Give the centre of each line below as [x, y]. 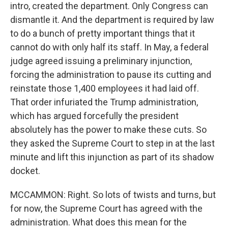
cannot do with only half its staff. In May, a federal [109, 47]
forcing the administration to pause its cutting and [111, 75]
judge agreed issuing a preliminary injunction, [101, 61]
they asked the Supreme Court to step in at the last [112, 143]
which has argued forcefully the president [94, 116]
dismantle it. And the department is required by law [112, 20]
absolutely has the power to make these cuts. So [108, 130]
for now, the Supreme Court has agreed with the [106, 208]
